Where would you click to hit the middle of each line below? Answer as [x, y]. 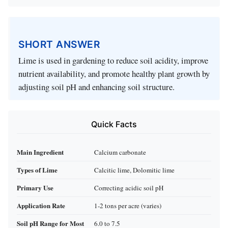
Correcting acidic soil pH [129, 188]
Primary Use [35, 187]
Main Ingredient [40, 152]
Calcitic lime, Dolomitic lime [134, 170]
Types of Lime [37, 169]
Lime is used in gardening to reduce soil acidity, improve [113, 61]
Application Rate [41, 205]
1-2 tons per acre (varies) [128, 205]
